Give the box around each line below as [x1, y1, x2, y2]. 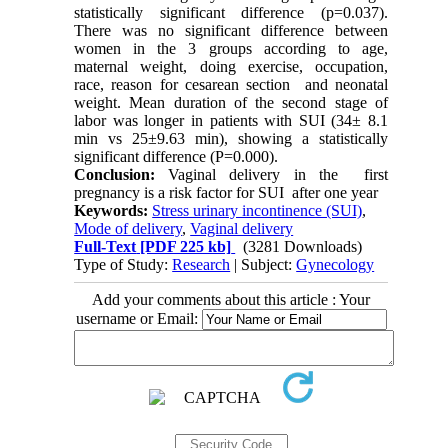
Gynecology [296, 256, 375, 274]
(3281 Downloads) [243, 238, 363, 256]
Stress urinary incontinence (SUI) [152, 202, 363, 220]
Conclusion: [74, 166, 156, 184]
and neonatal [304, 76, 388, 94]
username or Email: [75, 310, 202, 328]
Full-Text [74, 238, 137, 256]
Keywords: [74, 202, 153, 220]
